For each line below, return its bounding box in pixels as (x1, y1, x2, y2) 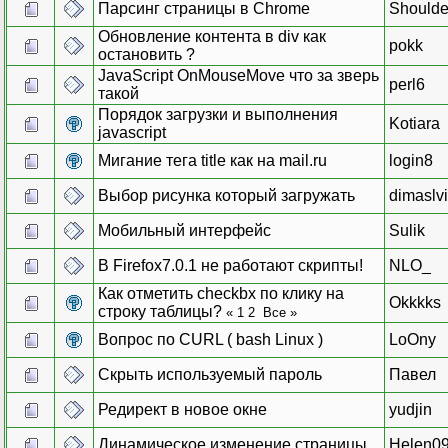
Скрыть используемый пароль (98, 365, 322, 383)
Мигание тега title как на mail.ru (98, 151, 327, 169)
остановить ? (98, 45, 195, 63)
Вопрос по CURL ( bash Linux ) (98, 330, 323, 348)
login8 (389, 151, 433, 169)
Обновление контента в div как (98, 27, 326, 45)
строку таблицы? (98, 302, 222, 320)
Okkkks (389, 293, 441, 311)
